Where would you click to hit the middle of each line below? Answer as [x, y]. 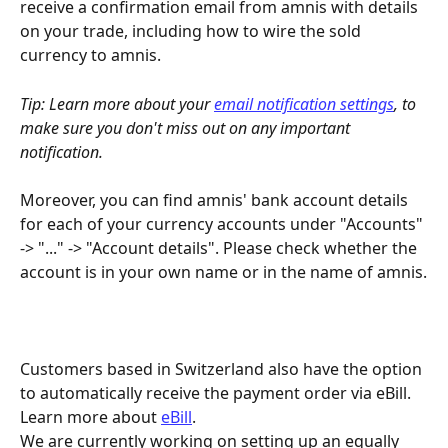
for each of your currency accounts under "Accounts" [223, 224]
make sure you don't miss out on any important [187, 127]
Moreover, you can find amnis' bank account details [216, 200]
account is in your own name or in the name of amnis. [223, 272]
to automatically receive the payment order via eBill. [217, 393]
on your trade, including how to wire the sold [192, 31]
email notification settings [304, 103]
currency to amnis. [90, 55]
